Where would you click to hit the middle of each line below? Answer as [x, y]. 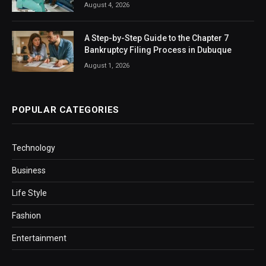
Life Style [29, 193]
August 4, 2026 [107, 5]
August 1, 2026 [107, 65]
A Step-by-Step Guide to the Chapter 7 [156, 38]
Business [29, 171]
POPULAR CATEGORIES [66, 110]
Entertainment [39, 238]
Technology [34, 148]
